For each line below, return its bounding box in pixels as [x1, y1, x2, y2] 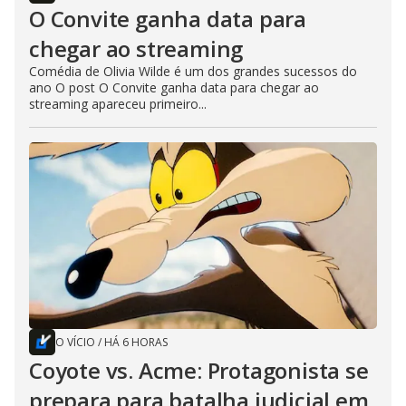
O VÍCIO [55, 334, 95, 351]
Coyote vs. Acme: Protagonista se [29, 355, 369, 386]
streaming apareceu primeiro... [29, 95, 207, 113]
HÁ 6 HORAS [104, 334, 168, 351]
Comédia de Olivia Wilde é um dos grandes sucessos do [29, 63, 357, 81]
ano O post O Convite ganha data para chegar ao [29, 79, 319, 97]
